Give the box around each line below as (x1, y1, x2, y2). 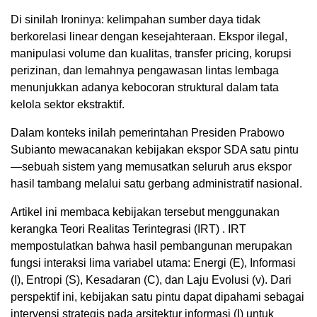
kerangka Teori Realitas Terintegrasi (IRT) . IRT (11, 222, 246, 235)
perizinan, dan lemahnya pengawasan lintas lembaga (11, 64, 279, 76)
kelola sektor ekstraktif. (11, 98, 125, 110)
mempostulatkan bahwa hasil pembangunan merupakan (11, 239, 292, 252)
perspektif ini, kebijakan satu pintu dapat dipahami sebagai (11, 290, 304, 303)
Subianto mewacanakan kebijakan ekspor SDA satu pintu (11, 143, 299, 156)
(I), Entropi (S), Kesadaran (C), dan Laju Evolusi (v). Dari (11, 273, 292, 286)
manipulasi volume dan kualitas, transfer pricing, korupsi (11, 47, 292, 59)
